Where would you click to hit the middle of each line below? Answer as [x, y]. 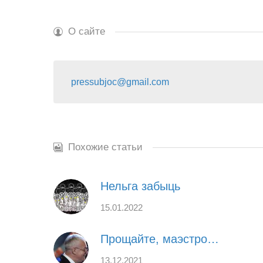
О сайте [87, 31]
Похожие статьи [105, 147]
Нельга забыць [140, 186]
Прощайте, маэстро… [160, 239]
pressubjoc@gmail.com [120, 82]
